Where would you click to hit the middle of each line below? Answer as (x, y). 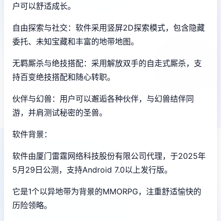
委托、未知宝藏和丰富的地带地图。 (75, 41)
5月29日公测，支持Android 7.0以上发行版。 (92, 170)
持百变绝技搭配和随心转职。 (64, 77)
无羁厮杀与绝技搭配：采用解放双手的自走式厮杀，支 (107, 63)
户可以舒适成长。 (44, 6)
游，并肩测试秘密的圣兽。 (60, 112)
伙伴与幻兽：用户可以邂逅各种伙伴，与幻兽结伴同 (103, 99)
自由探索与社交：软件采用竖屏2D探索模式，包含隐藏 (109, 28)
